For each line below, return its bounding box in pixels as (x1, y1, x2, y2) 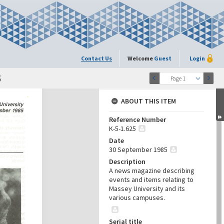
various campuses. (109, 193, 165, 202)
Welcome (127, 54, 154, 62)
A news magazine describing (109, 166, 194, 175)
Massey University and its (109, 184, 185, 193)
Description (109, 157, 145, 166)
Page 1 (170, 74, 185, 82)
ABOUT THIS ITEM (121, 96, 176, 105)
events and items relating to (109, 175, 193, 184)
